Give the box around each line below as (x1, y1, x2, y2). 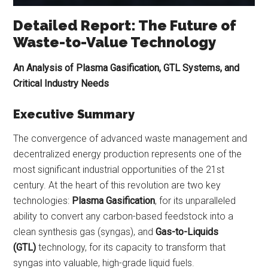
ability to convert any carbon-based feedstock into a (13, 211, 234, 223)
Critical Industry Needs (13, 78, 109, 90)
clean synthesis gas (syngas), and (13, 226, 156, 238)
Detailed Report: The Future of (13, 17, 237, 35)
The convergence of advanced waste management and (13, 133, 248, 145)
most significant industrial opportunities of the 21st (13, 164, 225, 176)
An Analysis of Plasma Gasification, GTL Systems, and (13, 62, 240, 74)
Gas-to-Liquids (156, 226, 219, 238)
